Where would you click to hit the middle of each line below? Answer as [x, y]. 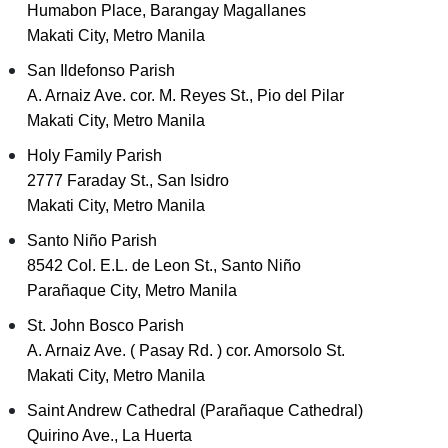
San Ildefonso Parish [101, 70]
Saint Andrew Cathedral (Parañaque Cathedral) [195, 410]
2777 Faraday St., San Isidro [128, 180]
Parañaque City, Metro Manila [132, 290]
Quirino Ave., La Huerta [109, 435]
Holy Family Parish [94, 155]
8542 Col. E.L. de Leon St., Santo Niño [164, 265]
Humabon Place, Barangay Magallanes [166, 10]
